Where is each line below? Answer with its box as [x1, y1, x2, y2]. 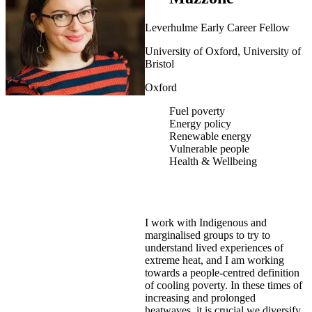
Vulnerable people [169, 142, 249, 155]
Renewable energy [169, 130, 251, 142]
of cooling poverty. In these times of [145, 279, 302, 291]
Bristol [145, 57, 174, 70]
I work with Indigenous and [145, 216, 267, 228]
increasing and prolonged [145, 291, 256, 304]
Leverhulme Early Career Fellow [145, 21, 290, 33]
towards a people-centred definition [145, 266, 299, 279]
